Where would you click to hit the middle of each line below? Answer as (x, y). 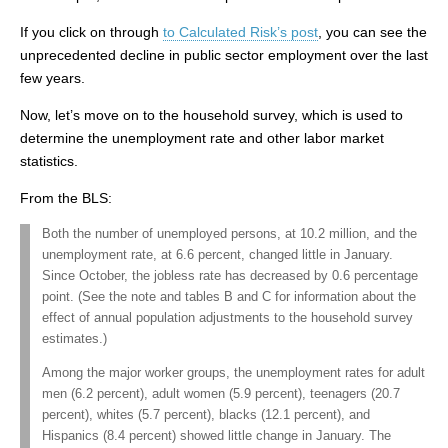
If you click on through (91, 32)
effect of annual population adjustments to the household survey (227, 318)
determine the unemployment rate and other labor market (202, 138)
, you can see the (372, 32)
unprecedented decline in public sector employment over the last (224, 55)
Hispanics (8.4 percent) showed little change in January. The (216, 435)
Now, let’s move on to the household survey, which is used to (211, 115)
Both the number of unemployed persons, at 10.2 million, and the (229, 234)
